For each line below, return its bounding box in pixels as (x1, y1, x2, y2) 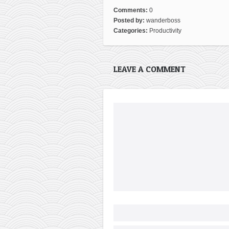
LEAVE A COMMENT (113, 64, 186, 75)
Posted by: (113, 16, 146, 24)
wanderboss (146, 16, 180, 24)
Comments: (113, 6, 149, 14)
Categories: (113, 27, 149, 34)
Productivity (149, 27, 181, 34)
